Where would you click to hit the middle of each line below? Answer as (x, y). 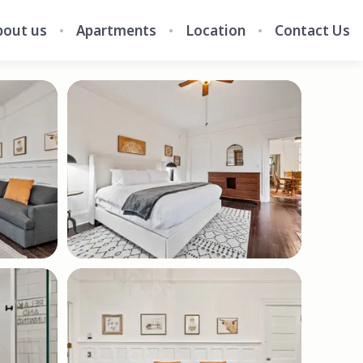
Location (216, 30)
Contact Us (312, 30)
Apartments (116, 30)
